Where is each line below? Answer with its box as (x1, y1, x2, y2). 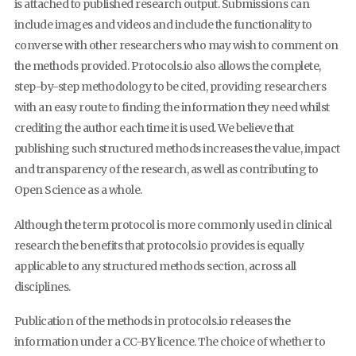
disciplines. (14, 279, 71, 294)
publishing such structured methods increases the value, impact (14, 141, 340, 157)
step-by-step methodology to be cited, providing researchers (14, 79, 326, 95)
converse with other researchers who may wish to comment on (14, 38, 339, 53)
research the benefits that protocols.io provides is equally (14, 238, 304, 253)
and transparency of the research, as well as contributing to (14, 162, 319, 177)
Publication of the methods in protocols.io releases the (14, 314, 290, 329)
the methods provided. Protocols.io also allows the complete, (14, 59, 321, 74)
